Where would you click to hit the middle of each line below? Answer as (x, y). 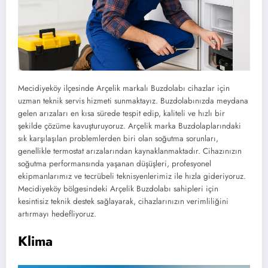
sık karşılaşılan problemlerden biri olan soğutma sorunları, (118, 139)
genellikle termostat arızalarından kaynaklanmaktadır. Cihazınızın (130, 151)
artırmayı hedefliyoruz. (57, 214)
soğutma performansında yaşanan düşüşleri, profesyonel (115, 164)
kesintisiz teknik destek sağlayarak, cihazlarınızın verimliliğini (123, 202)
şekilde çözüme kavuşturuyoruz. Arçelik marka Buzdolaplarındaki (130, 126)
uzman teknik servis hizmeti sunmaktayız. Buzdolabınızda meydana (133, 101)
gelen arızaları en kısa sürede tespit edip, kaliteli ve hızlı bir (121, 114)
